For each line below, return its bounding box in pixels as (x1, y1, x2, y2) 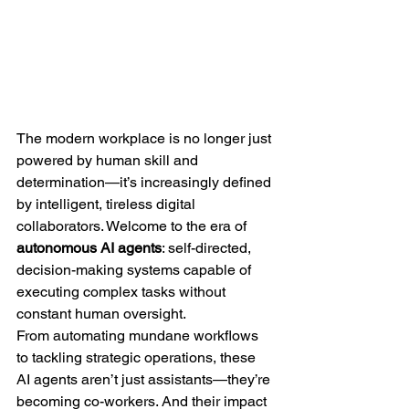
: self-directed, (162, 238, 255, 257)
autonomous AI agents (16, 238, 162, 257)
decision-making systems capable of (16, 260, 255, 278)
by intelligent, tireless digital (16, 194, 199, 213)
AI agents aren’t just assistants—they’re (16, 370, 274, 388)
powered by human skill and (16, 151, 202, 169)
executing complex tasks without (16, 282, 229, 300)
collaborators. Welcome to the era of (16, 216, 250, 235)
